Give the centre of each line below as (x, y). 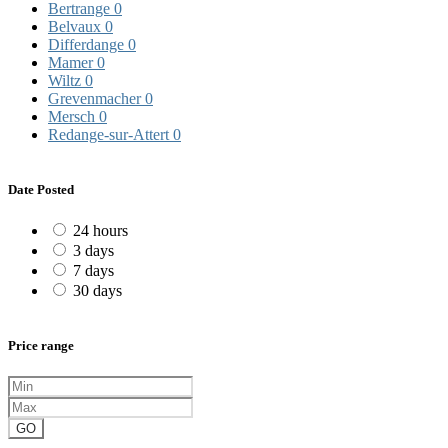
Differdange (88, 44)
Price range (41, 346)
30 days (97, 291)
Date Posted (41, 189)
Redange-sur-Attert (110, 134)
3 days (93, 251)
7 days (93, 271)
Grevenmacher (96, 98)
